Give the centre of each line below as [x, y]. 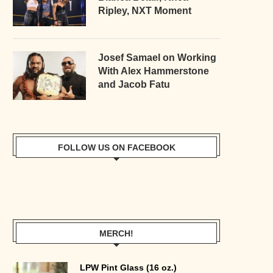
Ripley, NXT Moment [145, 10]
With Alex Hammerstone [154, 71]
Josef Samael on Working [157, 57]
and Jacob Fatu [134, 84]
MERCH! [116, 233]
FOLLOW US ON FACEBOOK [116, 147]
